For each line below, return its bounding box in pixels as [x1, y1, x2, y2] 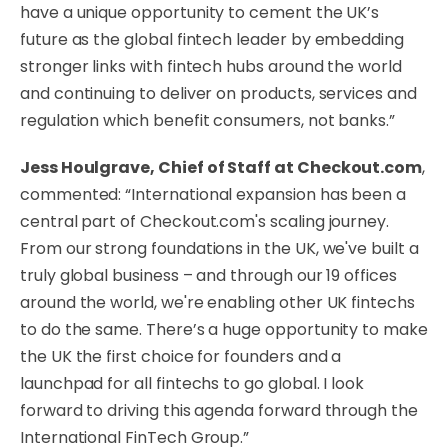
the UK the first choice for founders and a [20, 345, 342, 368]
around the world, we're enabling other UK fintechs [20, 291, 415, 314]
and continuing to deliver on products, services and [20, 82, 417, 105]
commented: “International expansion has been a [20, 183, 407, 206]
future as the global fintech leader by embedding [20, 28, 404, 51]
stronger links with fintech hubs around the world [20, 55, 402, 78]
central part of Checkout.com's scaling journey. [20, 210, 389, 233]
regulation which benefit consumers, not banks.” [20, 109, 395, 132]
